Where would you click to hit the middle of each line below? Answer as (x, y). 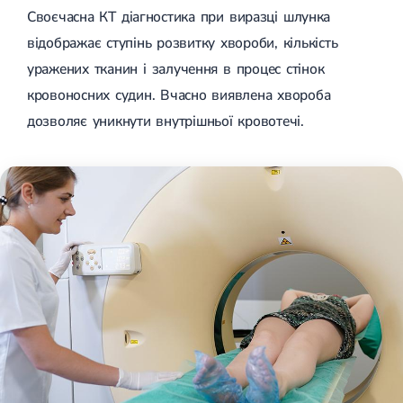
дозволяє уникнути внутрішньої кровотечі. (166, 121)
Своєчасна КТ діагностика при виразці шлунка (179, 17)
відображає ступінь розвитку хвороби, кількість (183, 43)
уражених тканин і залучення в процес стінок (176, 69)
